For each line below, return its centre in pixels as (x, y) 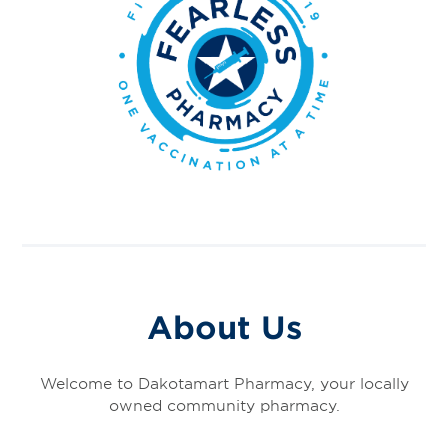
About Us (224, 327)
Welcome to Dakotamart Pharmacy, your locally (224, 383)
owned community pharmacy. (224, 405)
